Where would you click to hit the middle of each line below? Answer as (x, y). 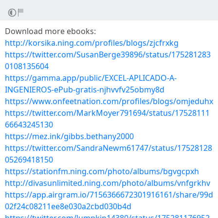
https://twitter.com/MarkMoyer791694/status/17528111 (107, 113)
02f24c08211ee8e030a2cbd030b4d (68, 206)
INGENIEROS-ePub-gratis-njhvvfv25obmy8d (85, 90)
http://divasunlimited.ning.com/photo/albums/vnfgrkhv (108, 183)
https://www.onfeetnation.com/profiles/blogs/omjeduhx (109, 101)
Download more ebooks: (50, 31)
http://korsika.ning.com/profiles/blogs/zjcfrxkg (92, 43)
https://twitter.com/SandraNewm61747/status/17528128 (109, 148)
